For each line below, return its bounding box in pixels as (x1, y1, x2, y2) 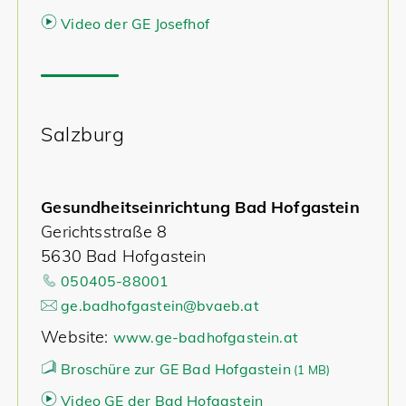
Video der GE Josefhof (61, 14, 209, 33)
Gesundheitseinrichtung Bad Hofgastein (41, 197, 360, 217)
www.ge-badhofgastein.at (112, 328, 298, 346)
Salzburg (41, 121, 125, 146)
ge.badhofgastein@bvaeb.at (61, 296, 259, 314)
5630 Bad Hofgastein (41, 246, 207, 266)
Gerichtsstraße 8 (41, 221, 168, 242)
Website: (41, 326, 113, 347)
